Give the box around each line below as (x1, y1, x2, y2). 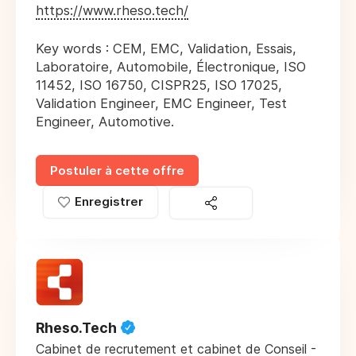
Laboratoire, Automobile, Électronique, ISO (36, 59, 306, 75)
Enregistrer (75, 194, 143, 210)
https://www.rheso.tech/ (36, 2, 188, 19)
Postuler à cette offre (50, 163, 184, 179)
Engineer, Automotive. (36, 114, 174, 130)
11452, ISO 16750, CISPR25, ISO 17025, (36, 77, 282, 94)
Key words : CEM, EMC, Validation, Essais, (36, 41, 296, 57)
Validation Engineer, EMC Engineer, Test (36, 95, 287, 112)
